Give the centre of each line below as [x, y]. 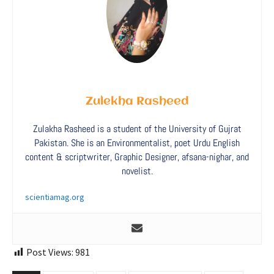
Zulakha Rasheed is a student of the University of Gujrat [137, 128]
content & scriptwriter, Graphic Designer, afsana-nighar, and [137, 157]
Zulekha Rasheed [137, 101]
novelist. [137, 171]
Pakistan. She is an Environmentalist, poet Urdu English [137, 143]
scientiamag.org [55, 197]
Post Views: [50, 252]
